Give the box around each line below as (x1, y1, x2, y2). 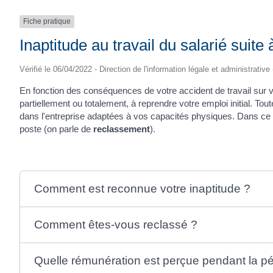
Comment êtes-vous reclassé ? (34, 218, 198, 231)
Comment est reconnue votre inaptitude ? (34, 182, 251, 195)
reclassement (93, 123, 150, 134)
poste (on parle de (19, 123, 93, 134)
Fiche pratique (23, 17, 71, 26)
